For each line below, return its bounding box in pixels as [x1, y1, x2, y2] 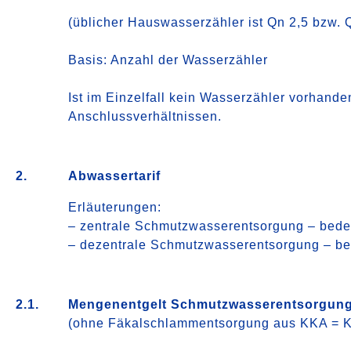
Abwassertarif [68, 169, 161, 183]
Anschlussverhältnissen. [68, 110, 223, 123]
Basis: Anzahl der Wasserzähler [68, 53, 269, 67]
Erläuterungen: [68, 201, 162, 214]
